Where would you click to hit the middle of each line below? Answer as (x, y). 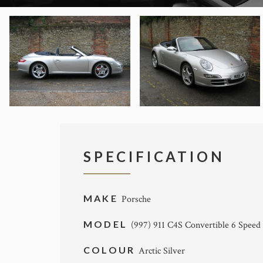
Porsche (136, 200)
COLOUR (111, 250)
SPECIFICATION (154, 157)
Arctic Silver (162, 251)
